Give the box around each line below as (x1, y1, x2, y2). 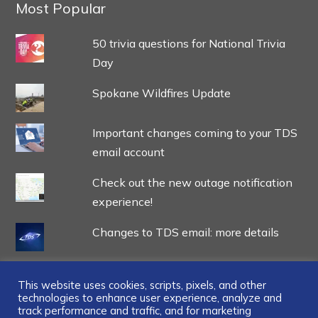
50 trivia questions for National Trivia (92, 35, 285, 50)
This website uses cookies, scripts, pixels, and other (18, 278, 266, 292)
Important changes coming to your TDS (92, 125, 297, 140)
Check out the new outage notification (92, 175, 292, 190)
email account (92, 144, 165, 159)
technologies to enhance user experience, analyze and (18, 291, 282, 305)
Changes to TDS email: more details (92, 224, 279, 239)
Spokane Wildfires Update (92, 85, 231, 100)
